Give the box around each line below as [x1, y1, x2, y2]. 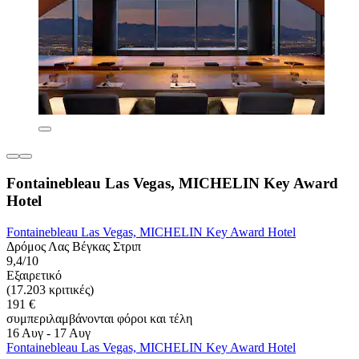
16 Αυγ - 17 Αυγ [6, 325, 91, 340]
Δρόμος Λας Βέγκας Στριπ [6, 239, 141, 253]
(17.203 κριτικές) [6, 282, 94, 296]
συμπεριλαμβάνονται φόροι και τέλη [6, 311, 192, 325]
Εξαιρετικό [6, 268, 62, 282]
